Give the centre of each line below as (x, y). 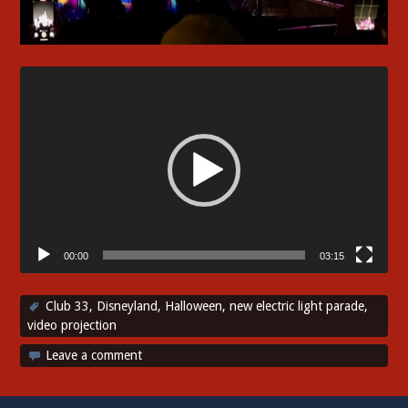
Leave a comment (94, 356)
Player (40, 98)
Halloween (194, 306)
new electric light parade (297, 306)
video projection (72, 326)
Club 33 (68, 306)
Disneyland (127, 306)
